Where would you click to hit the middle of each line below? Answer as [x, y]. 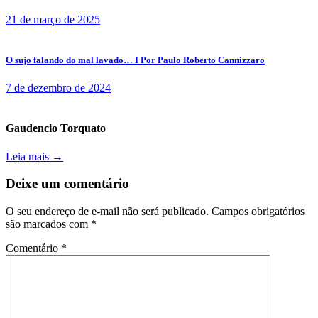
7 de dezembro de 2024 [58, 88]
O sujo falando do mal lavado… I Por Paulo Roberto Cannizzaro [135, 60]
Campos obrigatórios [258, 211]
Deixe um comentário [67, 184]
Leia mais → [34, 156]
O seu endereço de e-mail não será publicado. [107, 211]
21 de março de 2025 [53, 19]
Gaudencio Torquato [56, 128]
